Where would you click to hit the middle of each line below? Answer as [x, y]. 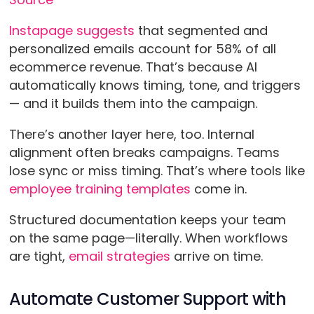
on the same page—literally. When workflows [148, 238]
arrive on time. [216, 257]
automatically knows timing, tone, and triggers [155, 86]
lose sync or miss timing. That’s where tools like [157, 171]
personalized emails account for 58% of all [142, 49]
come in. [220, 189]
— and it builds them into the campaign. [133, 104]
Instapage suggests [71, 31]
